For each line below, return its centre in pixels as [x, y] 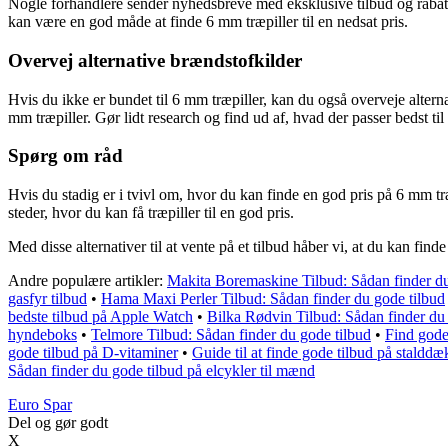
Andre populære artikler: [87, 281]
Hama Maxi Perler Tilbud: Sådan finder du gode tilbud [273, 299]
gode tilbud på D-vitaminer [93, 353]
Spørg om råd [65, 156]
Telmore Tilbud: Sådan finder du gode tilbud [231, 335]
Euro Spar [40, 405]
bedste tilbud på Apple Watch [100, 317]
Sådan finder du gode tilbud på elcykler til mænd [161, 371]
